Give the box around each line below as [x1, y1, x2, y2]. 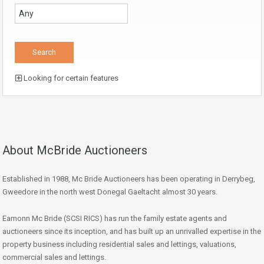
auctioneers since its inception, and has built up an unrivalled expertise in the [2, 226, 261, 236]
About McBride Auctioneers [2, 143, 147, 157]
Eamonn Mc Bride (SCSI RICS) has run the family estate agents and [2, 213, 227, 223]
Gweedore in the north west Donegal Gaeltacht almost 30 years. [2, 187, 217, 196]
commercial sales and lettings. [2, 252, 106, 262]
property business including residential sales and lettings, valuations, [2, 239, 236, 249]
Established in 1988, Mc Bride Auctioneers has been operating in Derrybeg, [2, 174, 255, 183]
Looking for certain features [22, 73, 118, 82]
